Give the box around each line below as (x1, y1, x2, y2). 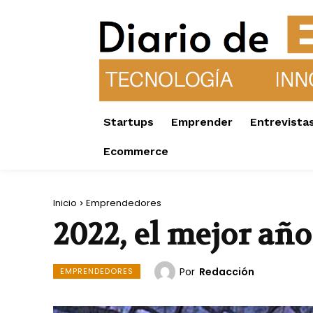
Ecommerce (103, 145, 168, 159)
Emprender (171, 115, 233, 129)
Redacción (199, 265, 254, 279)
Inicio (53, 196, 77, 210)
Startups (103, 115, 154, 129)
